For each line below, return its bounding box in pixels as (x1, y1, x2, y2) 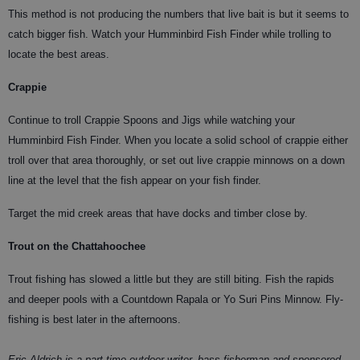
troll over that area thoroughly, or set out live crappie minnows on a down (8, 153, 345, 166)
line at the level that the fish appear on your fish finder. (8, 174, 261, 186)
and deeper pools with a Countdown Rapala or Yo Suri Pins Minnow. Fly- (8, 292, 343, 305)
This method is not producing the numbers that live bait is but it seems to (8, 7, 349, 20)
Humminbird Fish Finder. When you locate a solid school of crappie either (8, 133, 348, 146)
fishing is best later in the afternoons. (8, 313, 181, 325)
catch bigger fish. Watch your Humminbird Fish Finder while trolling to (8, 27, 331, 40)
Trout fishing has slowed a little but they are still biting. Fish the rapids (8, 272, 334, 285)
